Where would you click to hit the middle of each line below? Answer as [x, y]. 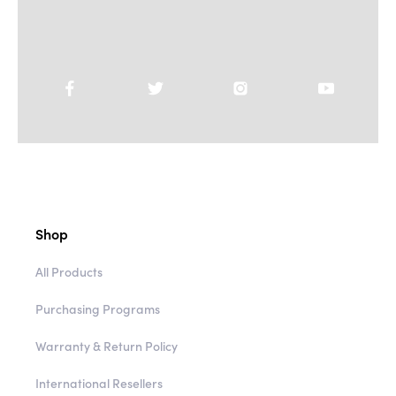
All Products [69, 272]
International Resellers [99, 383]
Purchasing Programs [98, 309]
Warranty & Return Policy [107, 346]
